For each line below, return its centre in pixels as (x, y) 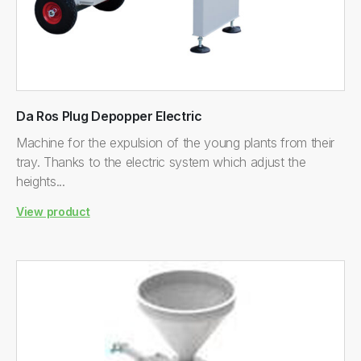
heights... (41, 181)
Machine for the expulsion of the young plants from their (176, 143)
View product (53, 212)
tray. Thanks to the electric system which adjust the (161, 162)
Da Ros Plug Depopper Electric (109, 116)
